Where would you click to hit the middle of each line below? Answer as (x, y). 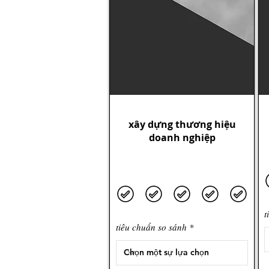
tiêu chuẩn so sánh (151, 227)
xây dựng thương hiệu (182, 124)
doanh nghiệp (182, 137)
